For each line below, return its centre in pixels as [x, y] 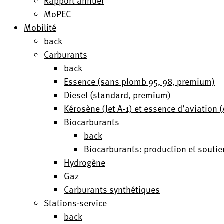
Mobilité [40, 27]
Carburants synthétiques [112, 189]
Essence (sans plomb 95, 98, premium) [139, 81]
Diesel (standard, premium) [117, 95]
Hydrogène [85, 162]
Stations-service [75, 203]
